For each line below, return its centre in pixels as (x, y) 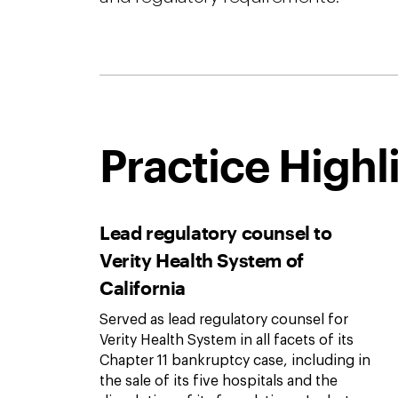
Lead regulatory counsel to (216, 232)
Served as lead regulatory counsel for (224, 320)
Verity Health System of (202, 260)
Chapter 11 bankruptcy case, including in (235, 361)
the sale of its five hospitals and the (219, 381)
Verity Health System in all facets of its (227, 340)
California (143, 287)
